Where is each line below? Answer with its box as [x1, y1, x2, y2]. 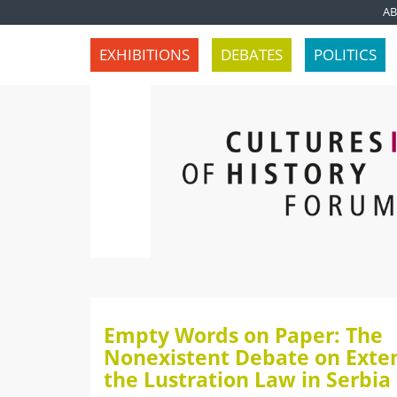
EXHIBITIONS [99, 44, 190, 65]
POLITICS [314, 44, 377, 65]
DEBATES [221, 44, 283, 65]
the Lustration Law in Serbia [104, 365, 391, 393]
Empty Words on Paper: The [104, 321, 383, 349]
